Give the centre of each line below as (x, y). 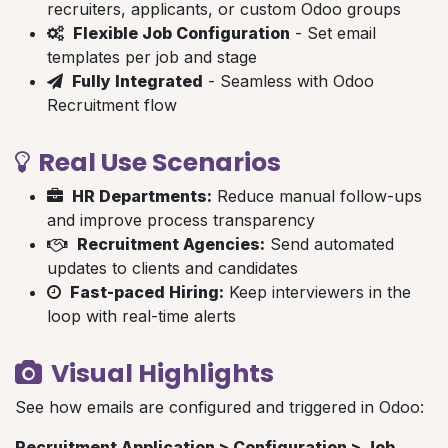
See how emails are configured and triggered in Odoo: (219, 406)
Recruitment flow (112, 104)
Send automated (329, 243)
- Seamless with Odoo (288, 80)
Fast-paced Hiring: (147, 291)
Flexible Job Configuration (181, 32)
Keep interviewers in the (317, 291)
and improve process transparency (181, 219)
